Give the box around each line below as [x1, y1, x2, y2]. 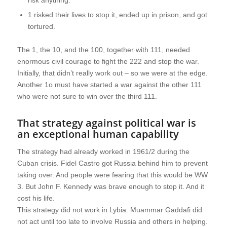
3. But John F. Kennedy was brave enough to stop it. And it [17, 182, 204, 191]
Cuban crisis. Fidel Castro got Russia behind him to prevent [17, 159, 208, 168]
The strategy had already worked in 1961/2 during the [17, 147, 190, 156]
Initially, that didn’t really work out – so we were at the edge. [17, 69, 208, 78]
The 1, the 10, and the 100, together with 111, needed [17, 46, 190, 54]
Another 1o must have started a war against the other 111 [17, 81, 202, 89]
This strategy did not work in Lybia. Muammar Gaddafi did [17, 206, 202, 214]
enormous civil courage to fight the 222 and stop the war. [17, 57, 199, 66]
